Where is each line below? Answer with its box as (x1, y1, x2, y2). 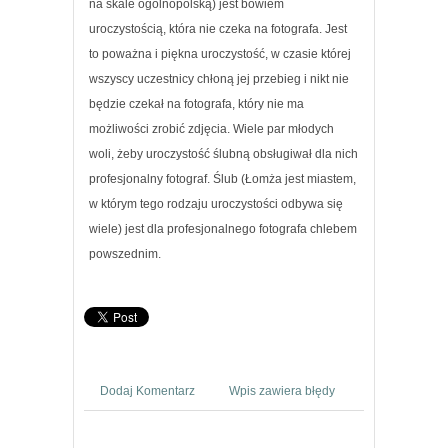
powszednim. (89, 246, 161, 261)
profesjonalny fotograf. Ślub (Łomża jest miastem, (89, 171, 356, 186)
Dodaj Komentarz (100, 383, 195, 398)
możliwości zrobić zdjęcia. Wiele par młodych (89, 121, 334, 136)
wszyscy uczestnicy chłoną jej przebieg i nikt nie (89, 71, 349, 86)
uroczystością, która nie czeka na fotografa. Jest (89, 21, 347, 36)
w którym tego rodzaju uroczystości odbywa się (89, 196, 343, 211)
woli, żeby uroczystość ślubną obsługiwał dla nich (89, 146, 358, 161)
